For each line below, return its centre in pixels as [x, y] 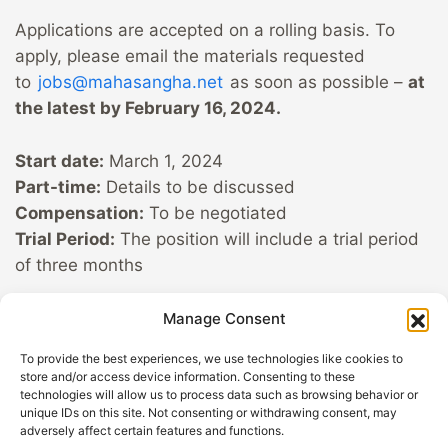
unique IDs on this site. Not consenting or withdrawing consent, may [208, 412]
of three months [79, 265]
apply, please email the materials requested [190, 56]
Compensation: [79, 213]
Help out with [370, 424]
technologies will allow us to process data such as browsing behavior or [219, 394]
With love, [57, 318]
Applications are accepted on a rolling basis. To [205, 30]
